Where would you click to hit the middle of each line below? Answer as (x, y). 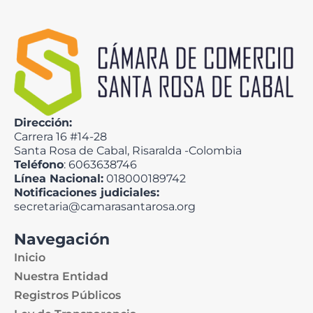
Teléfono (39, 165)
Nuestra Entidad (61, 276)
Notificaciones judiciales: (87, 192)
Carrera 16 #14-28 (60, 137)
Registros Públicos (67, 295)
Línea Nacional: (59, 179)
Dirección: (43, 123)
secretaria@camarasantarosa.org (105, 206)
